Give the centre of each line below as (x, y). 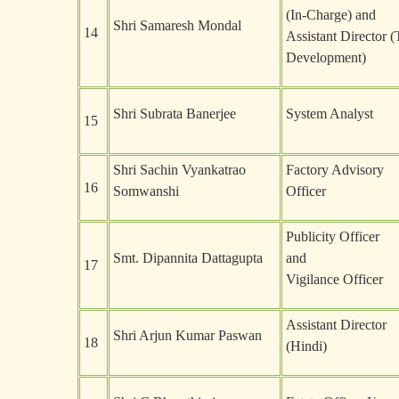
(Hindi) (306, 346)
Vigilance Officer (334, 279)
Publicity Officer (333, 236)
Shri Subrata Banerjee (175, 114)
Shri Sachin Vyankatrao (179, 170)
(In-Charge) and (331, 15)
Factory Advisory (335, 170)
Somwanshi (146, 191)
